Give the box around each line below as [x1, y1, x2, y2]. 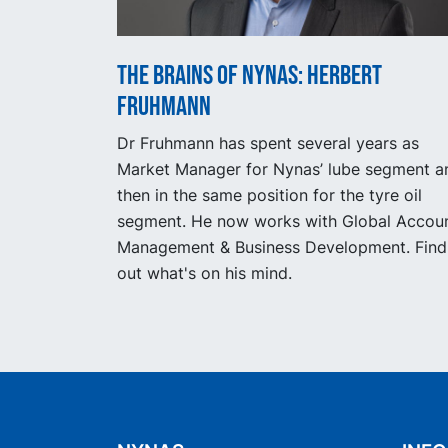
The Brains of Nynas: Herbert [117, 58, 382, 92]
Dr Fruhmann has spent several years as [117, 132, 419, 153]
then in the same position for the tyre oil [117, 184, 422, 205]
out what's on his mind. [117, 262, 292, 283]
